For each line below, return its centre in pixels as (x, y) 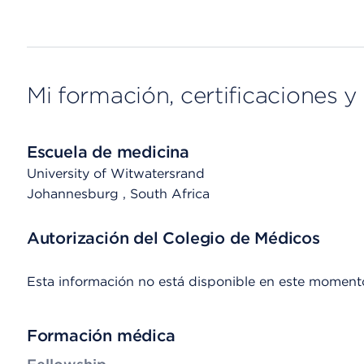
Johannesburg (74, 194)
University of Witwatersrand (115, 173)
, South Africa (166, 194)
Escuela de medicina (108, 152)
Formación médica (101, 336)
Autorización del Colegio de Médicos (173, 238)
